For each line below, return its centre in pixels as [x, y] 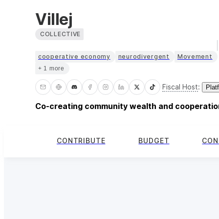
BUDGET [154, 141]
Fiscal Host [180, 87]
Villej [54, 19]
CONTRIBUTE [81, 141]
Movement [195, 56]
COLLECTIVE [61, 34]
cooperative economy [74, 56]
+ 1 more [51, 68]
